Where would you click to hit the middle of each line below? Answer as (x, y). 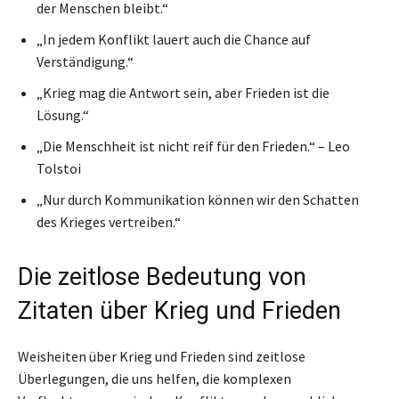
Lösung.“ (63, 114)
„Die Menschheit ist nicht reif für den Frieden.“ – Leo (193, 146)
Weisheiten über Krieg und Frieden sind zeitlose (162, 356)
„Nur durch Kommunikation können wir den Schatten (198, 199)
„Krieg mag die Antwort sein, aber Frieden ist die (183, 92)
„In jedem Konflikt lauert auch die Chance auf (174, 39)
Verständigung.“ (85, 61)
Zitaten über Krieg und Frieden (179, 310)
